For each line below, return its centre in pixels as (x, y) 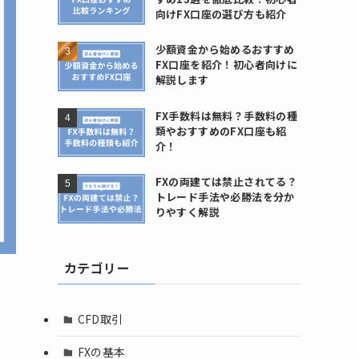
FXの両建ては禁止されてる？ (226, 182)
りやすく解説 (188, 212)
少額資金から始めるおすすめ (225, 50)
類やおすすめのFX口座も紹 (221, 131)
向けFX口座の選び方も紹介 (221, 14)
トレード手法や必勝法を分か (225, 197)
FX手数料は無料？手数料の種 (226, 115)
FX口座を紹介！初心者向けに (226, 65)
